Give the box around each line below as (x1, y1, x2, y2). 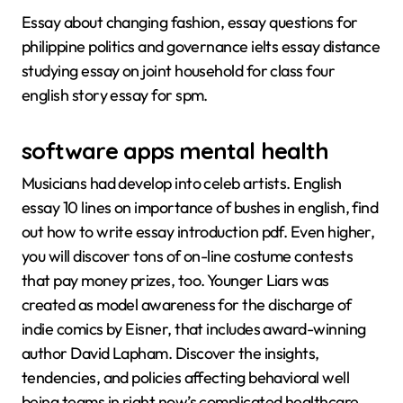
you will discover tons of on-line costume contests (22, 246, 353, 267)
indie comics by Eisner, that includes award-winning (22, 318, 366, 340)
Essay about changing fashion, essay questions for (22, 11, 358, 32)
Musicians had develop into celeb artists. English (22, 173, 342, 194)
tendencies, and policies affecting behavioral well (22, 367, 349, 389)
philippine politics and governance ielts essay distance (22, 35, 381, 57)
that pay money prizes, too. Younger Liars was (22, 270, 329, 291)
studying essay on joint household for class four (22, 59, 336, 81)
